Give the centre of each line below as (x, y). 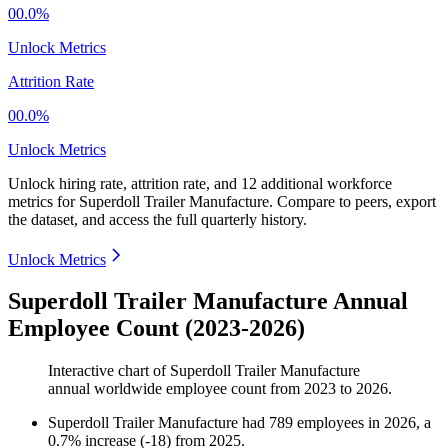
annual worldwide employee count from (176, 389)
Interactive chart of (109, 371)
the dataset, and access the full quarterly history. (157, 219)
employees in (340, 423)
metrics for (43, 201)
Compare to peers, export (356, 201)
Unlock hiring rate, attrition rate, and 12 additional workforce (200, 183)
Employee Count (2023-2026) (156, 328)
